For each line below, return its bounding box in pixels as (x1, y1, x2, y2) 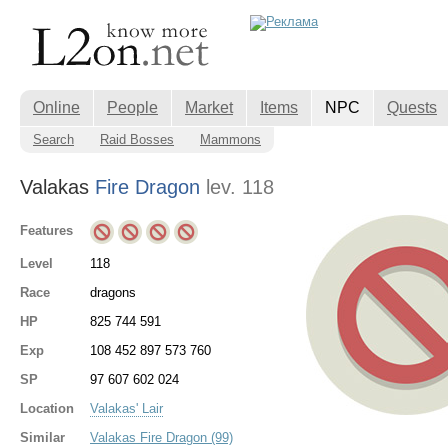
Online (33, 99, 80, 116)
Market (185, 99, 233, 116)
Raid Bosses (100, 132, 174, 147)
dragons (90, 284, 136, 300)
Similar (20, 429, 65, 445)
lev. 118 (206, 176, 274, 198)
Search (33, 132, 74, 147)
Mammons (200, 132, 261, 147)
